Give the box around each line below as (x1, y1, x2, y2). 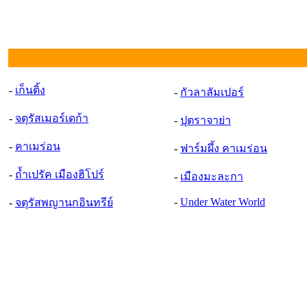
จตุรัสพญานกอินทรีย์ (15, 197, 113, 208)
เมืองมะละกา (180, 171, 243, 182)
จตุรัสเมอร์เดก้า (15, 112, 88, 124)
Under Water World (180, 196, 265, 208)
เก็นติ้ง (15, 84, 45, 96)
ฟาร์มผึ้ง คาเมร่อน (180, 143, 267, 154)
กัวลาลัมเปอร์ (180, 86, 244, 98)
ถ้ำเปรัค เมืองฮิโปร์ (15, 169, 104, 180)
